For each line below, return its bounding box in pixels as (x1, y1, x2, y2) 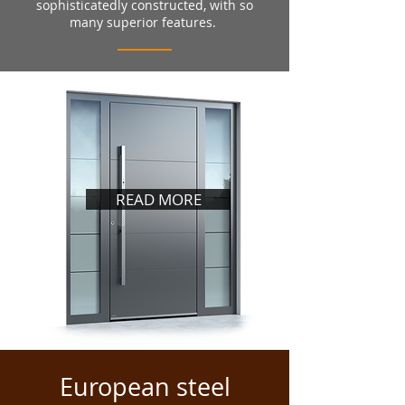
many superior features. (70, 14, 220, 31)
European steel (60, 371, 231, 403)
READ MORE (115, 189, 202, 210)
